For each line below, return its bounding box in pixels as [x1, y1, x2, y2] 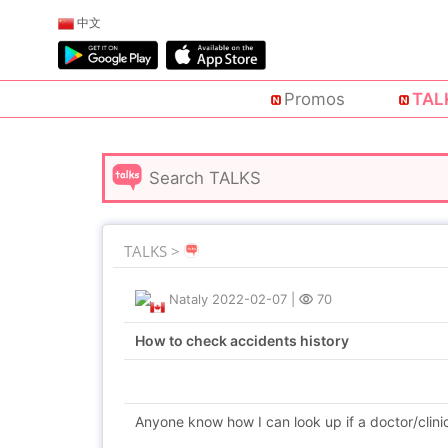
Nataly [169, 291, 208, 307]
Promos [283, 89, 345, 110]
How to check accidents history [135, 332, 349, 349]
